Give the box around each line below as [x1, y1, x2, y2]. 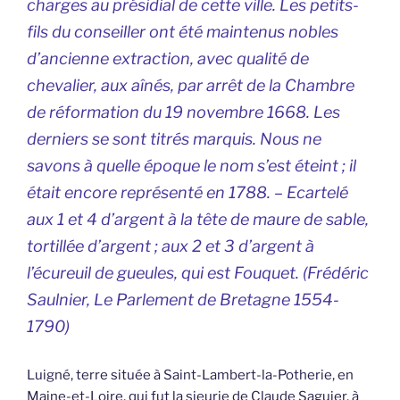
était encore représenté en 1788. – [27, 183, 287, 203]
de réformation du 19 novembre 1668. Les [27, 103, 340, 122]
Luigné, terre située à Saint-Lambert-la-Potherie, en [27, 367, 354, 384]
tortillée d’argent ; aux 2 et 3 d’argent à [27, 237, 314, 256]
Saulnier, [27, 290, 94, 310]
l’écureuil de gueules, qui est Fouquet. [27, 263, 303, 283]
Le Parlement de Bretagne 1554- [94, 290, 339, 310]
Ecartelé [287, 183, 348, 203]
